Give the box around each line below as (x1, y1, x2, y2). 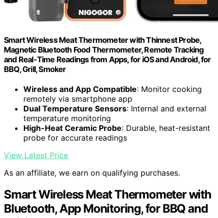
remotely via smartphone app (23, 94, 132, 104)
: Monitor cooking (137, 84, 202, 94)
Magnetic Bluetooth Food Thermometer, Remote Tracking (4, 44, 204, 54)
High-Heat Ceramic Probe (23, 123, 122, 133)
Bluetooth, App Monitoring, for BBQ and (4, 201, 208, 216)
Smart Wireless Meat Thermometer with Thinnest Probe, (4, 35, 201, 45)
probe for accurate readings (23, 133, 127, 143)
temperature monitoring (23, 113, 111, 124)
